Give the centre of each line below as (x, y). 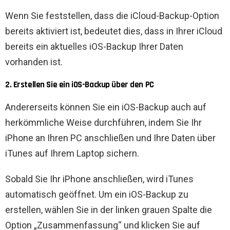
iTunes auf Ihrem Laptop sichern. (72, 154)
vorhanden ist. (34, 62)
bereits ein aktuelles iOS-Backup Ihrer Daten (94, 47)
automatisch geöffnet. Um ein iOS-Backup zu (97, 195)
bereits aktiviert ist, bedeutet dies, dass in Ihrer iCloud (114, 31)
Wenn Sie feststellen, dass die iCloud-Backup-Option (112, 16)
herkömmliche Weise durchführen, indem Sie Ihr (103, 123)
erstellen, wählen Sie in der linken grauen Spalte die (109, 210)
